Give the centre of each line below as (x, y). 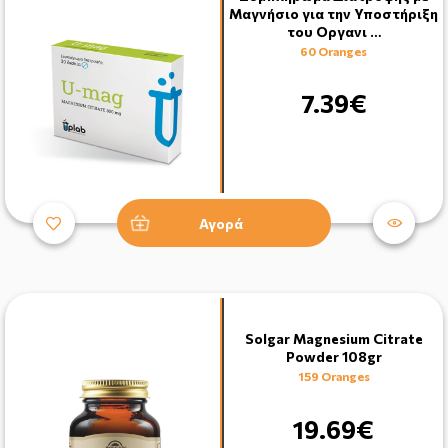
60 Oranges (333, 50)
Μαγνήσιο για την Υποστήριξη (333, 13)
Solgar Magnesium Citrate (333, 339)
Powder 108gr (333, 357)
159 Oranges (333, 376)
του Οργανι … (333, 31)
